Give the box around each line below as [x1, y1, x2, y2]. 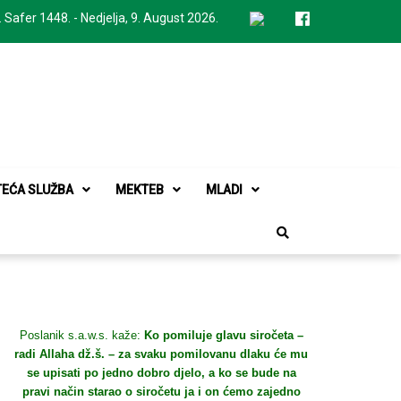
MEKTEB [115, 183, 164, 197]
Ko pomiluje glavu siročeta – [143, 328, 303, 342]
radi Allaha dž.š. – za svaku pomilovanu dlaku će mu [14, 347, 308, 361]
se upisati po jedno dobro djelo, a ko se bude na [26, 366, 296, 380]
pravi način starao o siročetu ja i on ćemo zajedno [21, 385, 301, 398]
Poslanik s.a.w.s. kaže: [19, 328, 144, 342]
